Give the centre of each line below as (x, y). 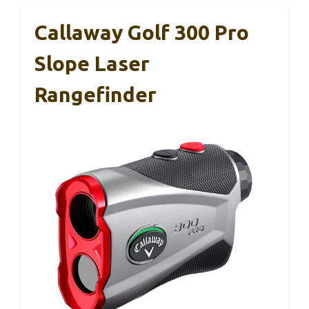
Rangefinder (96, 94)
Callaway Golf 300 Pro (142, 32)
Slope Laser (92, 63)
